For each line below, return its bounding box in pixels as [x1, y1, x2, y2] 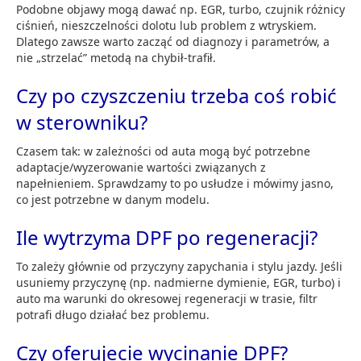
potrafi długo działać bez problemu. [16, 306, 210, 322]
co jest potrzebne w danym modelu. [16, 191, 210, 207]
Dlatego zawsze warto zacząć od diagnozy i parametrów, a [16, 33, 330, 49]
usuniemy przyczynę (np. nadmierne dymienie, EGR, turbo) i [16, 274, 341, 290]
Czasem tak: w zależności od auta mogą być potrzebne [16, 143, 310, 159]
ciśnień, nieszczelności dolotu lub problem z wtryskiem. [16, 17, 317, 33]
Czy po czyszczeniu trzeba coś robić [16, 81, 337, 109]
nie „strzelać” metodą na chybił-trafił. [16, 49, 216, 65]
